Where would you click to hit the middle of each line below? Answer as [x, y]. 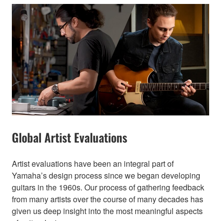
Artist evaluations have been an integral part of [93, 163]
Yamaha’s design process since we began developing [106, 175]
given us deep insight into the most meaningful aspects [107, 211]
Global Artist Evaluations [70, 137]
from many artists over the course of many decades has [108, 199]
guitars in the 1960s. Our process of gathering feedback [108, 187]
